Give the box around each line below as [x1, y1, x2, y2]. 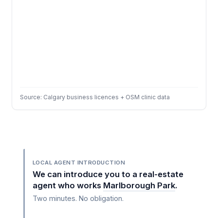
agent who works [33, 181, 103, 190]
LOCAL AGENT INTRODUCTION [33, 159, 126, 166]
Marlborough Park [103, 181, 175, 190]
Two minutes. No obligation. [33, 194, 124, 202]
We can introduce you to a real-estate [33, 169, 183, 179]
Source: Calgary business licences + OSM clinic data [20, 93, 170, 101]
